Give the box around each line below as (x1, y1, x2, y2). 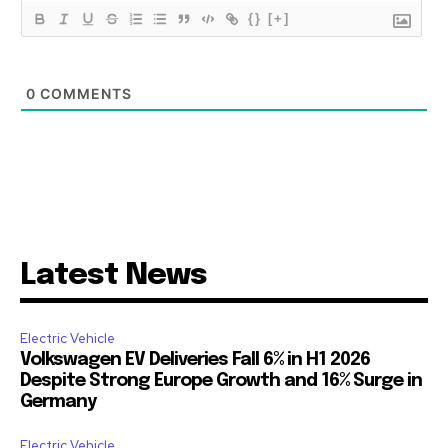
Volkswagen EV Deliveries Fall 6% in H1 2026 (20, 351, 370, 370)
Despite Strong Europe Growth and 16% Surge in (20, 372, 422, 391)
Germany (20, 393, 96, 412)
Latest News (20, 260, 207, 292)
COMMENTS (36, 85, 132, 103)
